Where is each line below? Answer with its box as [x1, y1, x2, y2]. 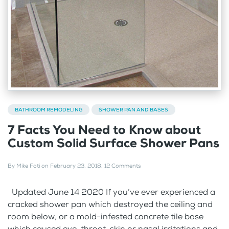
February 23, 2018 [50, 162, 101, 170]
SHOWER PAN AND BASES [99, 106, 168, 113]
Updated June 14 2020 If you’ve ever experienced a [8, 186, 215, 197]
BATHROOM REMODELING [15, 106, 82, 113]
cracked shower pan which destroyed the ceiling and [8, 198, 213, 210]
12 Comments [104, 162, 141, 170]
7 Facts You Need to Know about [8, 121, 201, 138]
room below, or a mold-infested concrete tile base [8, 211, 203, 222]
